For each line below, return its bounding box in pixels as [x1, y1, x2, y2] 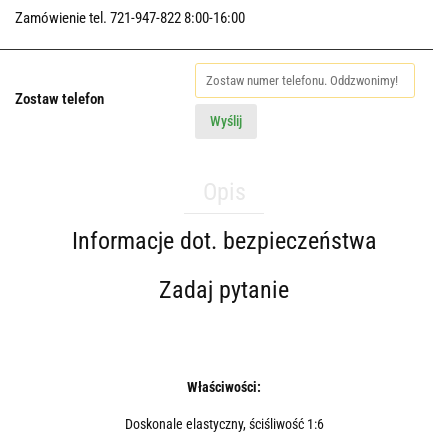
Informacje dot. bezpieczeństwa [71, 227, 377, 256]
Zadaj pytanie [159, 276, 289, 305]
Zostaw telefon [15, 90, 104, 109]
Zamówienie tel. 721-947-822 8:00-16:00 [15, 9, 245, 28]
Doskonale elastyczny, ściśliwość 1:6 [124, 416, 324, 433]
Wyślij [210, 113, 242, 130]
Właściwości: [187, 379, 261, 396]
